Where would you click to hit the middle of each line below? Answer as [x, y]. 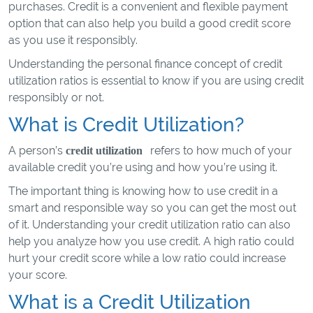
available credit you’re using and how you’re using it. [143, 167]
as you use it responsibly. [73, 40]
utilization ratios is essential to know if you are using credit [156, 81]
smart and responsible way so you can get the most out [152, 208]
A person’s [37, 151]
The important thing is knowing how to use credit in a [143, 191]
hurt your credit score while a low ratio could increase [147, 258]
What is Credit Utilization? [129, 124]
